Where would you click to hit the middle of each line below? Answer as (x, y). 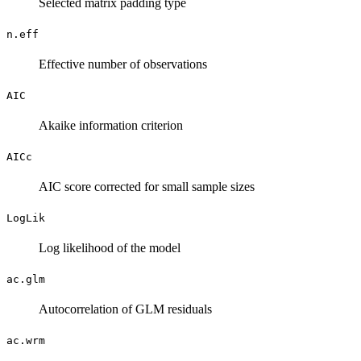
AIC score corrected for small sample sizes (147, 186)
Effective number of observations (123, 64)
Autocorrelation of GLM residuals (125, 309)
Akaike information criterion (111, 125)
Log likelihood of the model (110, 247)
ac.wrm (26, 340)
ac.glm (26, 279)
